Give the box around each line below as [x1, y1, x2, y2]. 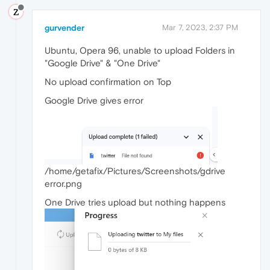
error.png [45, 178, 82, 189]
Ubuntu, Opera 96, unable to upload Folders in [45, 45, 235, 55]
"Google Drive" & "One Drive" [45, 57, 160, 68]
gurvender [45, 22, 84, 33]
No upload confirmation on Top [45, 76, 171, 87]
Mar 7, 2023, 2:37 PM [162, 22, 238, 32]
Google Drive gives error [45, 95, 143, 105]
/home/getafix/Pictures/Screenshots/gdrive [45, 165, 225, 176]
